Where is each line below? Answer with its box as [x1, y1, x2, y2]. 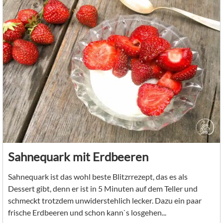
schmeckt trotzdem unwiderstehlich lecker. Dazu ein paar [8, 195, 202, 205]
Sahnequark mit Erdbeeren [8, 149, 148, 164]
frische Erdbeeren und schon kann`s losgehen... [8, 207, 166, 217]
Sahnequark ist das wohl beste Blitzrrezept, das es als [8, 171, 188, 181]
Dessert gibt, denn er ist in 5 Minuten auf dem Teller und [8, 183, 198, 193]
